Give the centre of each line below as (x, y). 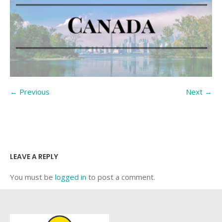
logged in (71, 177)
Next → (199, 92)
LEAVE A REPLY (34, 157)
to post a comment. (121, 177)
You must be (32, 177)
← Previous (30, 92)
